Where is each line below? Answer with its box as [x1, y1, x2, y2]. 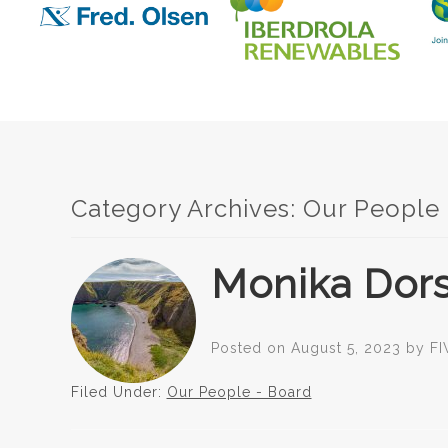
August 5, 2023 [290, 340, 401, 357]
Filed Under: [70, 384, 167, 401]
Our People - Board [166, 384, 312, 401]
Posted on [210, 340, 291, 357]
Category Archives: [70, 194, 303, 224]
